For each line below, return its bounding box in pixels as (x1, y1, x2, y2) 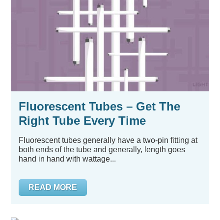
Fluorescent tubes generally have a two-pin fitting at (19, 136, 197, 144)
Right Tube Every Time (19, 114, 146, 127)
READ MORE (28, 183, 77, 192)
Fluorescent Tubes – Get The (19, 100, 180, 113)
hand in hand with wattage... (19, 155, 116, 163)
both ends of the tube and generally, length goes (19, 145, 185, 154)
